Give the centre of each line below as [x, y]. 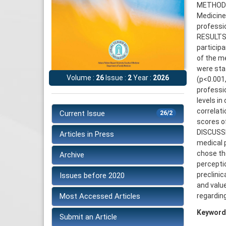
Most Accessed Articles [100, 196]
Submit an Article [88, 217]
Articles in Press [87, 134]
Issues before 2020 [92, 176]
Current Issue [82, 114]
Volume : [81, 78]
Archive [72, 155]
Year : [142, 78]
